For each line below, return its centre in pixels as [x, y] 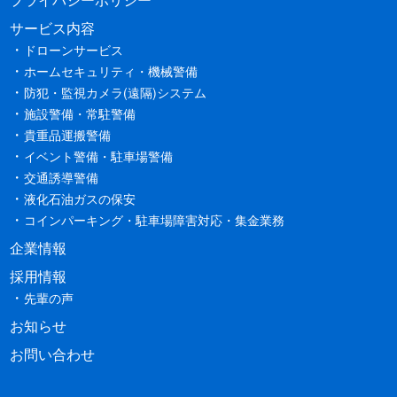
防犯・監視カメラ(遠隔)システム [116, 92]
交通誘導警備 [62, 177]
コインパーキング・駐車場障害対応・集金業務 [155, 220]
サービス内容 [53, 28]
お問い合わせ [53, 354]
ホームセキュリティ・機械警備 [111, 71]
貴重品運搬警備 [68, 135]
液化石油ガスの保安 [80, 198]
